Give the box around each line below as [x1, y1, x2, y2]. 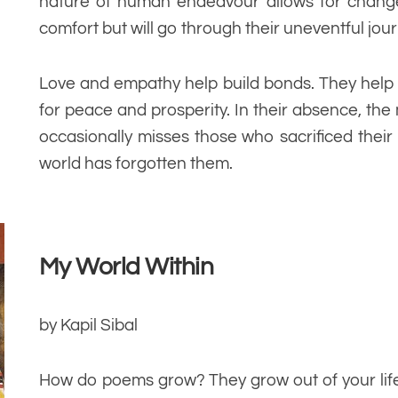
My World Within [38, 254, 214, 281]
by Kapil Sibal [38, 316, 138, 335]
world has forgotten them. [38, 155, 233, 173]
